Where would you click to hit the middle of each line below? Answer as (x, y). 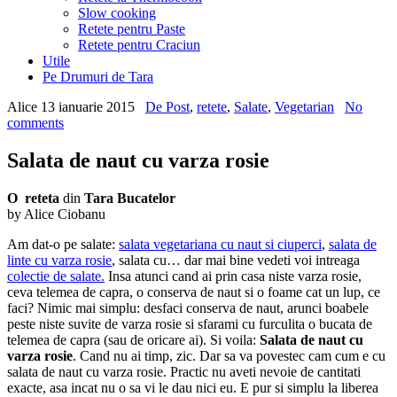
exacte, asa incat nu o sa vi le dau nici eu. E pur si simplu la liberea (193, 387)
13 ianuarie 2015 (88, 107)
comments (35, 123)
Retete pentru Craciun (139, 45)
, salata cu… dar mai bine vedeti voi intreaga (236, 260)
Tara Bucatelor (130, 198)
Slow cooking (117, 13)
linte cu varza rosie (59, 260)
